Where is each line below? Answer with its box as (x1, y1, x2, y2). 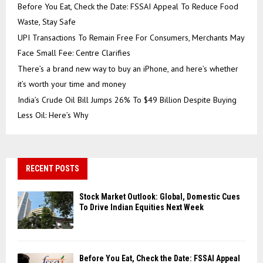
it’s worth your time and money (18, 79, 126, 90)
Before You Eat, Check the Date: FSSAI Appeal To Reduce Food (18, 1, 238, 12)
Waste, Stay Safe (18, 16, 76, 28)
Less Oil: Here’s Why (18, 110, 89, 121)
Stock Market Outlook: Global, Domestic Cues (79, 192, 240, 202)
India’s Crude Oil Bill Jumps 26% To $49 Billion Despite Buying (18, 95, 237, 106)
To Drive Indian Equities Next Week (79, 203, 204, 213)
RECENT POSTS (26, 164, 79, 174)
